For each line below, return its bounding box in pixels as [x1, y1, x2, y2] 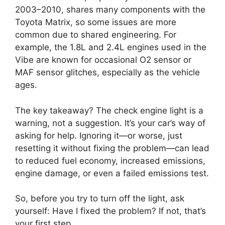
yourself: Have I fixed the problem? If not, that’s [15, 206, 206, 216]
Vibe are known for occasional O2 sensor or [15, 55, 191, 65]
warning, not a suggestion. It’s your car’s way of [15, 118, 205, 128]
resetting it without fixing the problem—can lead [15, 143, 209, 153]
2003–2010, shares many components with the [15, 5, 205, 15]
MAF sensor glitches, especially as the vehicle [15, 67, 200, 78]
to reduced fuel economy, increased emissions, [15, 155, 205, 166]
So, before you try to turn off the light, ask [15, 193, 184, 204]
